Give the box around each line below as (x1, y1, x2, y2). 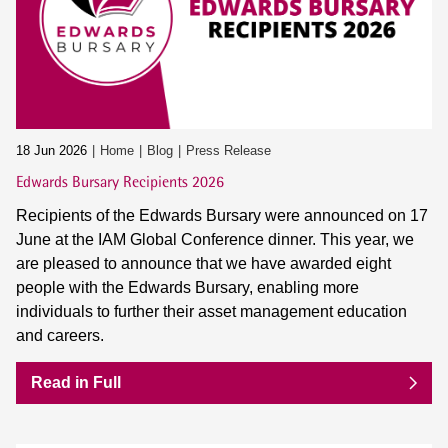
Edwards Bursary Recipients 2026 (16, 172, 224, 192)
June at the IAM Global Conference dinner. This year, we (16, 231, 414, 249)
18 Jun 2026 (16, 143, 87, 159)
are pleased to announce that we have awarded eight (16, 255, 391, 273)
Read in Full (31, 374, 121, 392)
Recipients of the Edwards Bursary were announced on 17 (16, 207, 428, 225)
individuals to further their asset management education (16, 303, 407, 321)
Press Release (186, 143, 271, 159)
